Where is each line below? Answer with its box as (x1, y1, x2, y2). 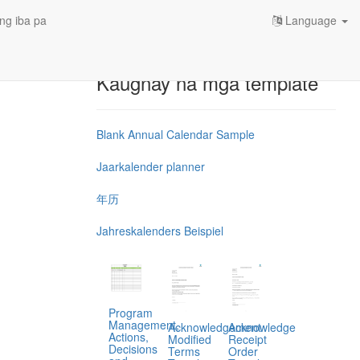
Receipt (227, 331, 267, 348)
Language (282, 12, 340, 28)
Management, (108, 316, 179, 333)
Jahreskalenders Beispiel (96, 223, 223, 239)
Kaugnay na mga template (96, 68, 318, 96)
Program (108, 304, 153, 321)
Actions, (108, 328, 149, 345)
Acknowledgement (168, 319, 262, 336)
